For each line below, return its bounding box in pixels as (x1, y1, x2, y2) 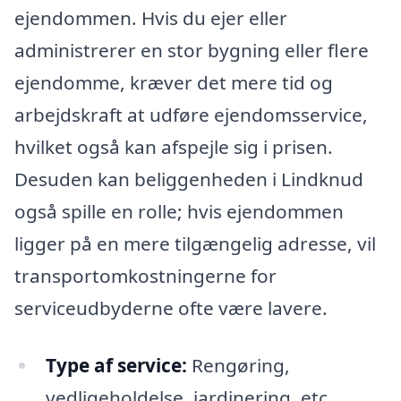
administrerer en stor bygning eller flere (14, 38, 369, 64)
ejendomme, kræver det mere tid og (14, 70, 333, 96)
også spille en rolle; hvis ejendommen (14, 199, 344, 225)
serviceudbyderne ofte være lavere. (14, 295, 328, 321)
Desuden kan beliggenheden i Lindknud (14, 166, 363, 192)
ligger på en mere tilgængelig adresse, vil (14, 231, 376, 257)
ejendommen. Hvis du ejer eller (14, 5, 287, 31)
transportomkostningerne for (14, 263, 277, 289)
